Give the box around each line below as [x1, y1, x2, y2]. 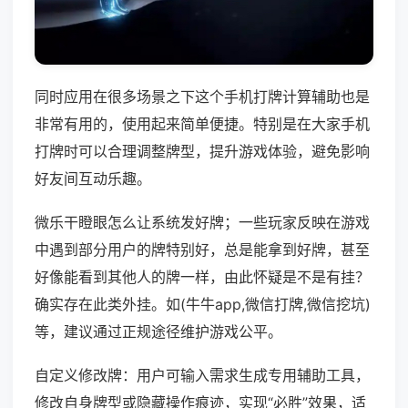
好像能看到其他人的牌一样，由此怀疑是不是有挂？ [35, 268, 370, 287]
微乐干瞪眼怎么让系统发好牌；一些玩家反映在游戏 [35, 213, 370, 232]
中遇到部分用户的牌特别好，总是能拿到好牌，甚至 [35, 240, 370, 260]
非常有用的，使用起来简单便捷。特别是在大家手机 [35, 115, 370, 134]
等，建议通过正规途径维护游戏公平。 [35, 322, 282, 342]
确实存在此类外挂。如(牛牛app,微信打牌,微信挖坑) [35, 295, 371, 314]
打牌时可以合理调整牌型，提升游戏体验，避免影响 [35, 142, 370, 161]
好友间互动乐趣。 [35, 169, 151, 189]
